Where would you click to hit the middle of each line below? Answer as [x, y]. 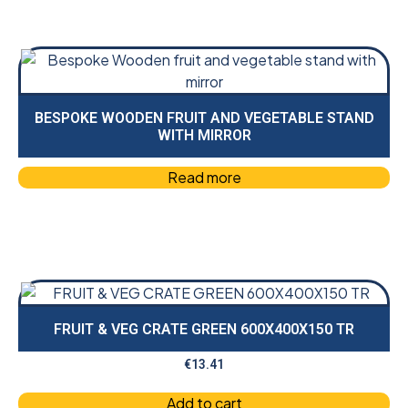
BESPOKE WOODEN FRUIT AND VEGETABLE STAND [204, 118]
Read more [204, 178]
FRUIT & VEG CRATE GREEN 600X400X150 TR [204, 330]
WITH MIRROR [204, 136]
